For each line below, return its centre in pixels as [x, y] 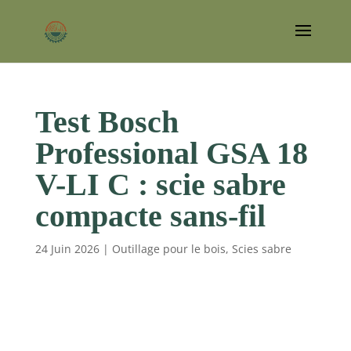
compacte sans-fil [150, 216]
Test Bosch [107, 122]
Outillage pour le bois [168, 249]
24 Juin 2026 [67, 249]
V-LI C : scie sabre [160, 185]
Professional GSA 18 [171, 153]
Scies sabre [261, 249]
